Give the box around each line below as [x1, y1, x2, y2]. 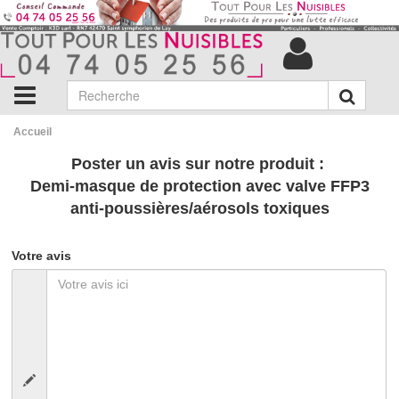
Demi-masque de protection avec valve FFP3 [29, 177, 370, 196]
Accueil [13, 126, 52, 139]
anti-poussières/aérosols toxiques [69, 199, 330, 218]
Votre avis [12, 248, 72, 264]
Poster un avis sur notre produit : [70, 155, 329, 174]
